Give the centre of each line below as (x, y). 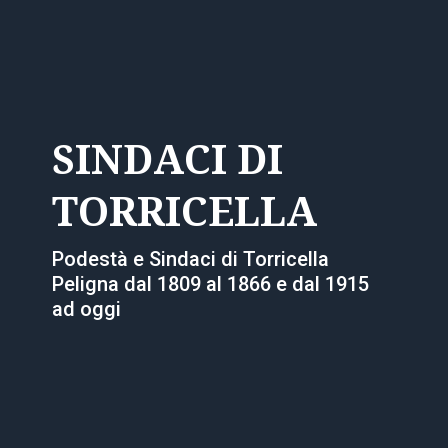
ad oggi (86, 308)
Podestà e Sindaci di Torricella (190, 258)
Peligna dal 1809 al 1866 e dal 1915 (210, 283)
